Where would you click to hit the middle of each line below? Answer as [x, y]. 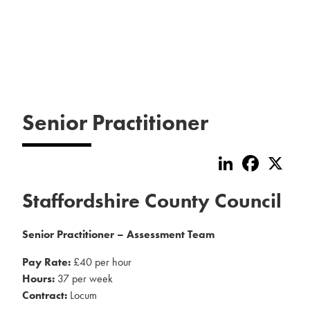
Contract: [45, 295]
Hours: [38, 279]
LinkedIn [258, 157]
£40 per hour [101, 262]
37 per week [84, 279]
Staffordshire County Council [152, 201]
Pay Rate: [46, 262]
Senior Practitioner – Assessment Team [118, 234]
